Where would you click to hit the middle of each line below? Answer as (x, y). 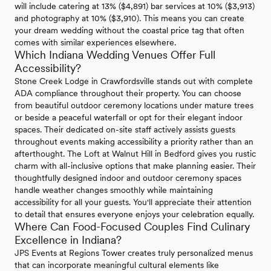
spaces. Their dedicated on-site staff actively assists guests (125, 130)
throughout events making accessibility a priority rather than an (134, 142)
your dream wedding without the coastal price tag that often (129, 31)
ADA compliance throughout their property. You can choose (128, 93)
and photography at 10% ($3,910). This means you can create (129, 18)
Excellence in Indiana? (68, 240)
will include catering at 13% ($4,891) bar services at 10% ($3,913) (135, 6)
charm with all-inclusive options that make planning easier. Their (135, 166)
